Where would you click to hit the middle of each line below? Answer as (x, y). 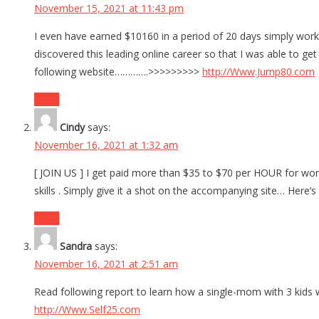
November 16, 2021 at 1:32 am (106, 145)
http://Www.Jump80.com (258, 72)
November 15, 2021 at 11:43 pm (109, 9)
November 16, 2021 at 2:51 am (106, 264)
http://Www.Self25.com (87, 310)
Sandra (76, 246)
